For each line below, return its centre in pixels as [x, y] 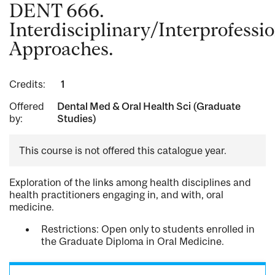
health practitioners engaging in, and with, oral [116, 195]
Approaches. [61, 49]
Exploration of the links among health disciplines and [130, 183]
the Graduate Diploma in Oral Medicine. [133, 242]
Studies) [76, 119]
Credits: [27, 84]
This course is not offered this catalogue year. [123, 151]
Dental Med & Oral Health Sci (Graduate [149, 107]
